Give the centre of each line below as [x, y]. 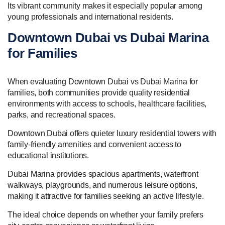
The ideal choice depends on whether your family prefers [105, 215]
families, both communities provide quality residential [99, 93]
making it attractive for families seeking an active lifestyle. [106, 196]
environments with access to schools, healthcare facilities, [107, 104]
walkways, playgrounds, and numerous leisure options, [102, 185]
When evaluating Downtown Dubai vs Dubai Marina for [103, 82]
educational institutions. [48, 156]
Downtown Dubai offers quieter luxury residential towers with [112, 134]
